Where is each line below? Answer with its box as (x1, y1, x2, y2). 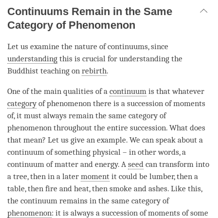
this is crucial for (57, 54, 119, 63)
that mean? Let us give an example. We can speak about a (7, 135, 203, 145)
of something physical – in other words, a (44, 147, 186, 157)
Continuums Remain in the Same (7, 5, 172, 18)
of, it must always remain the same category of (7, 110, 166, 120)
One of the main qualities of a (7, 86, 109, 96)
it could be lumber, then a (109, 171, 198, 181)
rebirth (82, 66, 107, 75)
